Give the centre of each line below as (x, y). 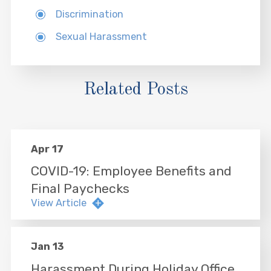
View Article (58, 203)
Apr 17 (47, 149)
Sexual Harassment (101, 37)
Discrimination (89, 14)
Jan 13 (47, 247)
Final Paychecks (80, 189)
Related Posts (135, 90)
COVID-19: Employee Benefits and (131, 171)
